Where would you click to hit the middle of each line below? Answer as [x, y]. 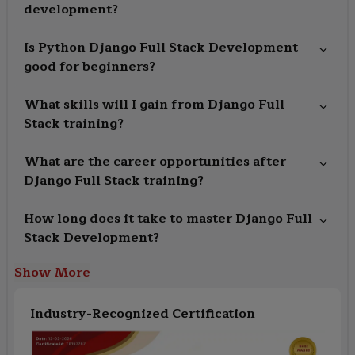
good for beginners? [90, 66]
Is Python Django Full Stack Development [161, 47]
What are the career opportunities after [155, 161]
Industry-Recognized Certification [143, 313]
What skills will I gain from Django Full [154, 104]
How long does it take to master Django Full [168, 218]
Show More [52, 272]
